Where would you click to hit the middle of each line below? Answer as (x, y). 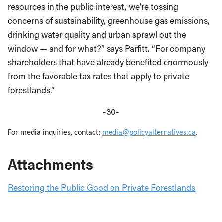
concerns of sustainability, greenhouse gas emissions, (109, 21)
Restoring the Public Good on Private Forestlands (102, 188)
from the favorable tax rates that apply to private (99, 76)
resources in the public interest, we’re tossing (93, 7)
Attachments (51, 164)
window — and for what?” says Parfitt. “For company (107, 49)
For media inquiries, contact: (55, 133)
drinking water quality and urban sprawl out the (97, 35)
